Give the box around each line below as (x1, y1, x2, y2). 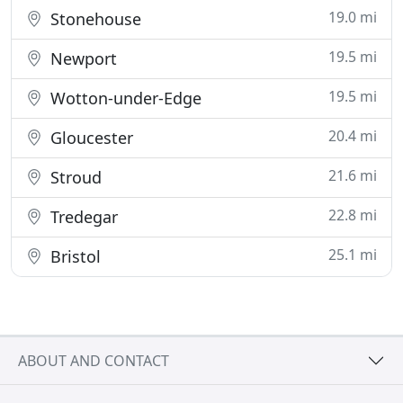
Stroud (46, 166, 102, 188)
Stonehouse (46, 8, 141, 30)
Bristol (46, 246, 101, 267)
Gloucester (46, 127, 133, 148)
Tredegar (46, 206, 118, 228)
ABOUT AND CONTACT (18, 350, 169, 371)
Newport (46, 48, 117, 69)
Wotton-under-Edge (46, 87, 201, 109)
